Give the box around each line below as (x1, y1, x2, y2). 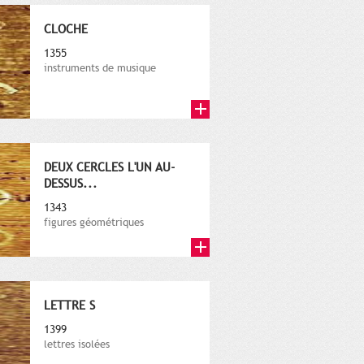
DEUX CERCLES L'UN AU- (44, 160, 175, 175)
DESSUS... (44, 176, 97, 192)
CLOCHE (44, 22, 88, 37)
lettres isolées (44, 338, 110, 352)
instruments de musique (44, 62, 156, 76)
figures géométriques (44, 216, 144, 230)
